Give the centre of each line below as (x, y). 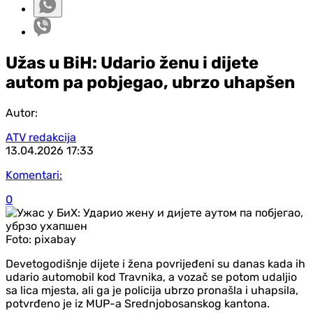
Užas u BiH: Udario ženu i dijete (132, 63)
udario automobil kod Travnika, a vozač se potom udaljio (151, 277)
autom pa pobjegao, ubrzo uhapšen (150, 82)
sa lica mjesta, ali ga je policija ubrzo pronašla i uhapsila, (152, 290)
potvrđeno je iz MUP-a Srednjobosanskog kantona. (138, 303)
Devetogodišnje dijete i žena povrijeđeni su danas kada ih (155, 263)
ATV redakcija (41, 137)
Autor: (22, 112)
